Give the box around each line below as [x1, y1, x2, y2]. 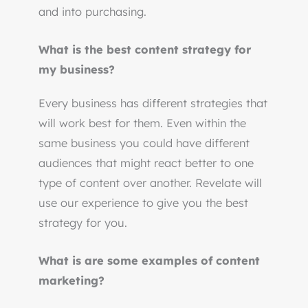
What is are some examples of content [38, 254, 260, 268]
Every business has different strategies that [38, 96, 267, 111]
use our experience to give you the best [38, 196, 248, 210]
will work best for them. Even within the [38, 116, 246, 131]
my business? [38, 63, 115, 77]
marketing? [38, 274, 104, 288]
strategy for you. [38, 216, 127, 230]
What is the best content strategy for [38, 43, 251, 57]
